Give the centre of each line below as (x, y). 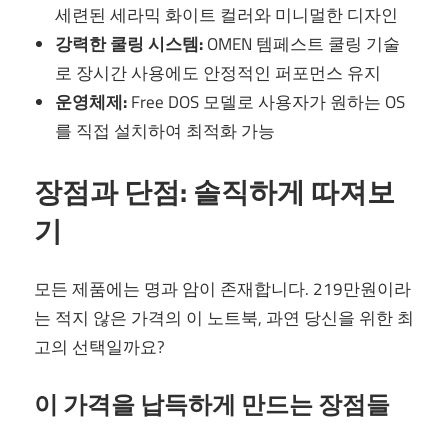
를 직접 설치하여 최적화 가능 (165, 131)
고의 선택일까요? (99, 347)
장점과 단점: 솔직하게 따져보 (214, 191)
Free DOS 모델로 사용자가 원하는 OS (266, 102)
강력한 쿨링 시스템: (129, 44)
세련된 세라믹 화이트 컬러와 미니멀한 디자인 (227, 15)
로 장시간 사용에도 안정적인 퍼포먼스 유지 (218, 73)
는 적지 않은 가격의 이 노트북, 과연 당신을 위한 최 (224, 318)
